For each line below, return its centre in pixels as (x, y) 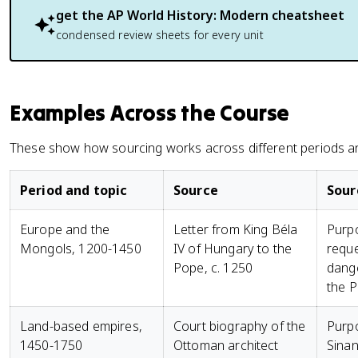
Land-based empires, (81, 326)
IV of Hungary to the (233, 249)
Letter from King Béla (236, 229)
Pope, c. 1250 (213, 268)
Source (196, 190)
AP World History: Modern (188, 15)
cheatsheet (306, 15)
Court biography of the (240, 326)
